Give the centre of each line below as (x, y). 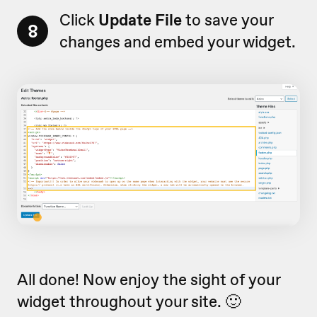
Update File (140, 19)
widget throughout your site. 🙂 (129, 302)
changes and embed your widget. (178, 41)
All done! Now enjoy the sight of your (149, 280)
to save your (227, 19)
